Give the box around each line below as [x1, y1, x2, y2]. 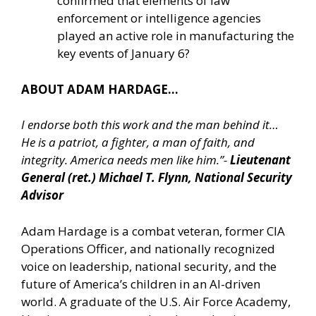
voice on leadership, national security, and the [21, 257, 276, 274]
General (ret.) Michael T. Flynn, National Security [21, 169, 292, 186]
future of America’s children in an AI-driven [21, 275, 260, 292]
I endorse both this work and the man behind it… [21, 116, 279, 133]
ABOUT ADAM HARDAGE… [21, 80, 178, 97]
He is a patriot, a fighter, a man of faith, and [21, 134, 255, 151]
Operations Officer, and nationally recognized [21, 240, 275, 257]
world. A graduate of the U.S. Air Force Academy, [21, 293, 291, 310]
